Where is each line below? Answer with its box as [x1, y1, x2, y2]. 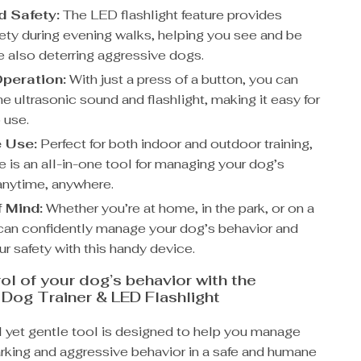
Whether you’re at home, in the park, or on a [43, 200, 315, 217]
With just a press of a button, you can [66, 71, 299, 88]
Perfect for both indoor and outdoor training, [37, 135, 313, 152]
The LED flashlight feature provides [60, 6, 283, 23]
